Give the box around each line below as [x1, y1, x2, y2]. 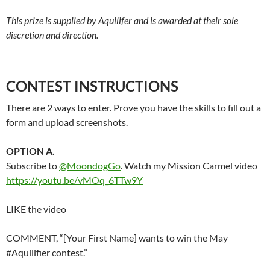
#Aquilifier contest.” [6, 246, 87, 258]
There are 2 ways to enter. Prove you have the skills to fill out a [6, 101, 261, 113]
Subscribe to [6, 159, 59, 171]
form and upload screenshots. [6, 116, 128, 128]
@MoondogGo [59, 159, 121, 171]
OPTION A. [6, 145, 55, 157]
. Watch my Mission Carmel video [121, 159, 257, 171]
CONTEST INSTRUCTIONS [6, 77, 178, 95]
